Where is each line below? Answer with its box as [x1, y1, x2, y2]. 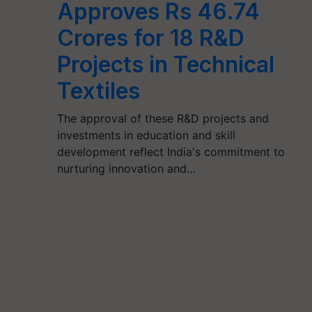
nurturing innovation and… [57, 162, 196, 175]
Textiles [57, 77, 141, 104]
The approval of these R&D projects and [57, 111, 270, 125]
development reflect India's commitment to [57, 145, 286, 159]
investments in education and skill [57, 128, 236, 142]
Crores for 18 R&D [57, 24, 245, 52]
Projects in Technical [57, 51, 275, 78]
